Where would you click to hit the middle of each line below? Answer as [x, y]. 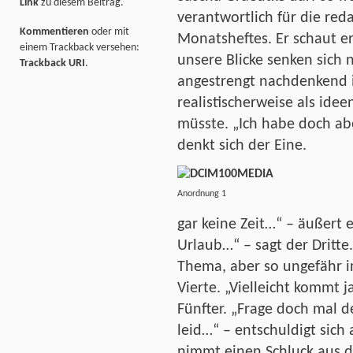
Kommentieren [54, 32]
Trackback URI [52, 64]
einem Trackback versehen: [80, 48]
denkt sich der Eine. [242, 145]
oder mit [109, 32]
